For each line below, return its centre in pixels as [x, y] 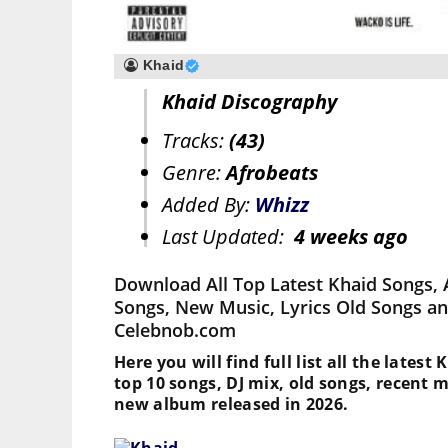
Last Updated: [228, 237]
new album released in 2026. [231, 404]
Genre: [194, 173]
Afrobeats [272, 173]
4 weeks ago [351, 237]
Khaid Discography [249, 102]
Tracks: [195, 141]
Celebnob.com [175, 330]
